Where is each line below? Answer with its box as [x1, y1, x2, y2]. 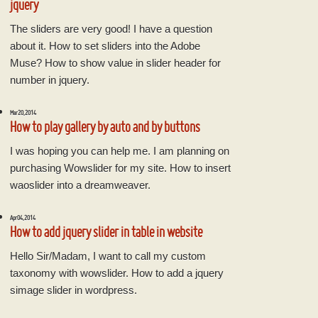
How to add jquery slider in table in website [10, 222, 202, 241]
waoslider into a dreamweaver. [10, 179, 150, 192]
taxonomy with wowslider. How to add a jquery [10, 267, 224, 280]
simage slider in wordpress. [10, 284, 137, 297]
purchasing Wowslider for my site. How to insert [10, 162, 231, 175]
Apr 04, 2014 [10, 213, 35, 223]
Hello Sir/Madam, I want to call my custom [10, 250, 206, 263]
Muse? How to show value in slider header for [10, 57, 221, 70]
